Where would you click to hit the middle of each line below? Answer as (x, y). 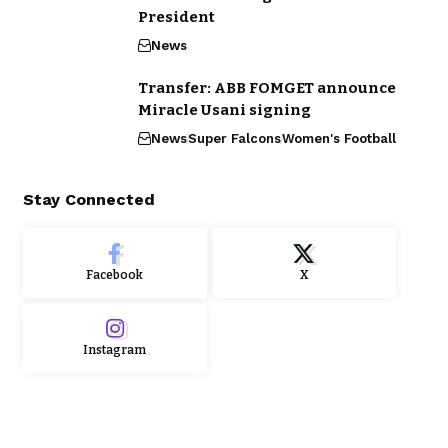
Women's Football (338, 139)
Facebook (115, 275)
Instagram (115, 350)
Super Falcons (234, 139)
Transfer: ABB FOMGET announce (266, 88)
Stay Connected (88, 200)
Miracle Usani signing (224, 110)
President (176, 17)
